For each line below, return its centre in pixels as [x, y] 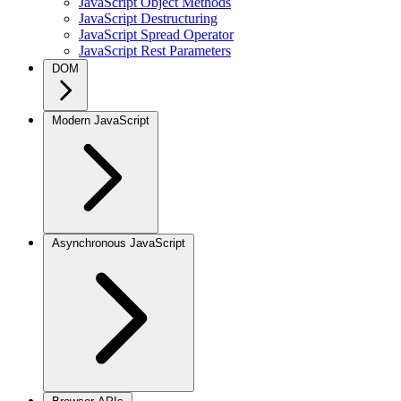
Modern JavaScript [101, 120]
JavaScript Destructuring [148, 18]
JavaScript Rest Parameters [155, 51]
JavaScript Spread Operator [156, 34]
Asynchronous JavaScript [119, 243]
